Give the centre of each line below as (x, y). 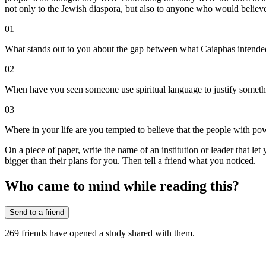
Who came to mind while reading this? (122, 186)
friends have (44, 233)
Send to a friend (37, 213)
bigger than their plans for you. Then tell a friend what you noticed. (130, 161)
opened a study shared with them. (131, 233)
